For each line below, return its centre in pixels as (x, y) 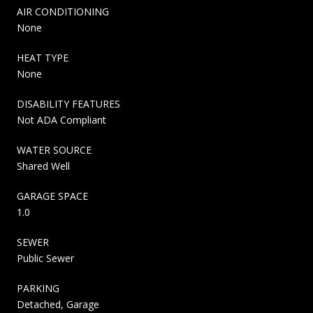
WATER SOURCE (54, 150)
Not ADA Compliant (61, 119)
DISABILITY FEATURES (68, 103)
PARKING (38, 288)
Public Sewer (45, 258)
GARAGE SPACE (52, 196)
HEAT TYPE (43, 57)
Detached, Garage (58, 304)
